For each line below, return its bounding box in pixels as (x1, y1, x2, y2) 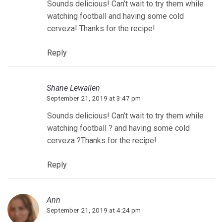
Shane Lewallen (47, 83, 100, 93)
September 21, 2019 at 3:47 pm (47, 94, 141, 103)
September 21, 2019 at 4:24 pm (47, 206, 141, 215)
